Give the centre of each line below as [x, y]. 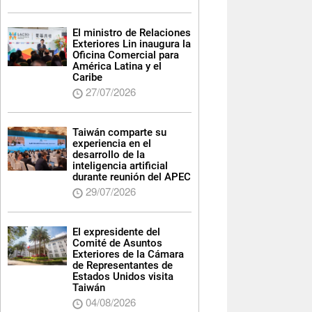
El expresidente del [116, 232]
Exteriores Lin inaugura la [131, 44]
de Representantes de [122, 266]
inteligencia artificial [120, 166]
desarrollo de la [108, 155]
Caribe [87, 78]
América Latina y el [117, 67]
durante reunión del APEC [131, 177]
